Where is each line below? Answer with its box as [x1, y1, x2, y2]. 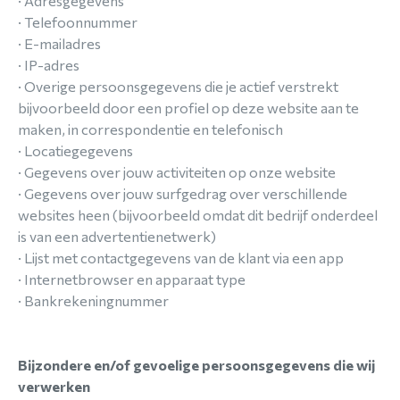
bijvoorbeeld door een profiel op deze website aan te [18, 99, 359, 116]
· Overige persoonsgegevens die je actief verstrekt [18, 78, 338, 95]
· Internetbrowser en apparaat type [18, 271, 246, 287]
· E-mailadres [18, 35, 101, 52]
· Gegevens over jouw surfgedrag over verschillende [18, 185, 347, 202]
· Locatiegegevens [18, 142, 133, 159]
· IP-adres [18, 56, 79, 73]
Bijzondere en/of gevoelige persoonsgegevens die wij [18, 356, 375, 373]
